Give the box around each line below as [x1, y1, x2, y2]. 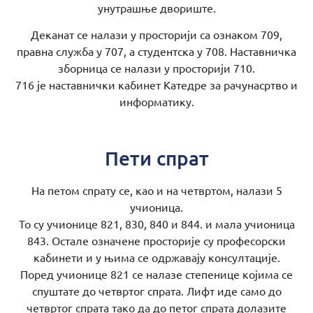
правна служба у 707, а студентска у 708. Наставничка [17, 44, 296, 59]
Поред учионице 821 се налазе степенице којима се [20, 266, 293, 281]
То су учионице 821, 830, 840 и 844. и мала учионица [18, 216, 295, 231]
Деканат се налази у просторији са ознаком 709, [31, 27, 282, 42]
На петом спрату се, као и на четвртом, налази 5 [31, 182, 282, 197]
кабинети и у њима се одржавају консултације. [33, 249, 280, 264]
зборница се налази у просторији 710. [58, 61, 255, 75]
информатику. [119, 94, 194, 109]
